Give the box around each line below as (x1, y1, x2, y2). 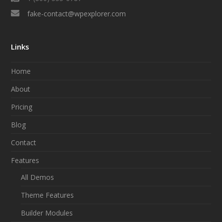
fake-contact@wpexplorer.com (27, 8, 126, 18)
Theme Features (21, 190, 74, 200)
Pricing (11, 102, 33, 111)
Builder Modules (21, 208, 73, 218)
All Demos (21, 172, 55, 182)
